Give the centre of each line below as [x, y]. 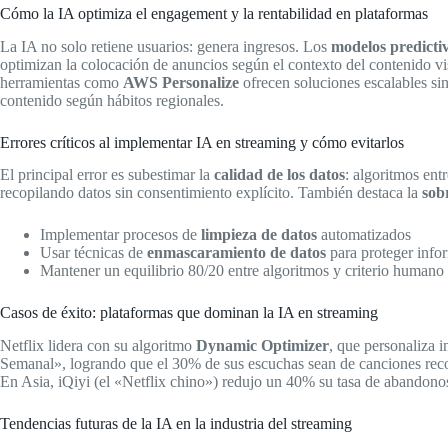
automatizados [364, 235]
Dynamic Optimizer [262, 346]
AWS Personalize [181, 82]
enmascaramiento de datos [236, 253]
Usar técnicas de [93, 253]
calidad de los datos [279, 175]
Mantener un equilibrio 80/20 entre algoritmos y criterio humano [242, 271]
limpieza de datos [259, 235]
